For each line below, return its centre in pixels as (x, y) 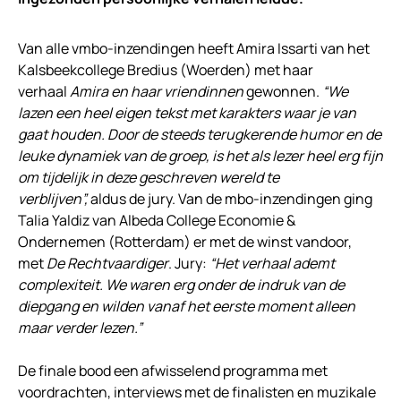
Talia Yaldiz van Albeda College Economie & (157, 221)
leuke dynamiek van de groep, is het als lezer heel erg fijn (200, 156)
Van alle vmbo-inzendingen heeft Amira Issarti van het (194, 49)
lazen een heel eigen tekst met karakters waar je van (187, 113)
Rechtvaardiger (118, 264)
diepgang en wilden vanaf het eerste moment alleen (187, 307)
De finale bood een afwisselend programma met (173, 371)
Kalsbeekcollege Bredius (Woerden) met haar (166, 70)
